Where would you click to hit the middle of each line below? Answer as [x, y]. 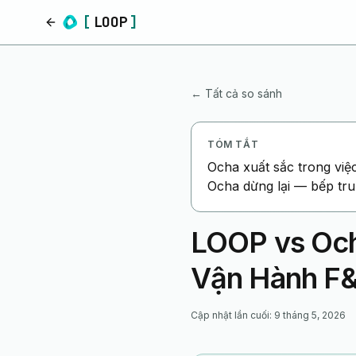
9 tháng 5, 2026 [310, 315]
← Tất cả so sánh [236, 93]
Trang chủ [75, 31]
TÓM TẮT [233, 144]
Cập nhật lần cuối [230, 315]
